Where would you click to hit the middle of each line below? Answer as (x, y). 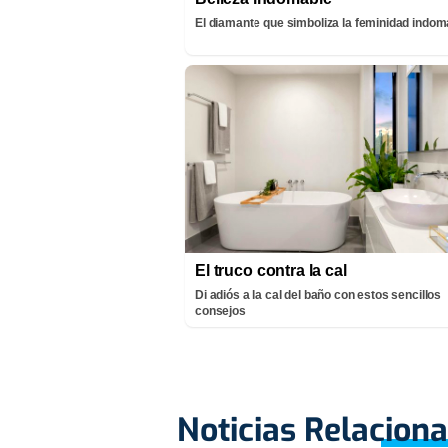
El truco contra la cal (271, 270)
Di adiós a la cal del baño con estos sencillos (318, 294)
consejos (220, 310)
